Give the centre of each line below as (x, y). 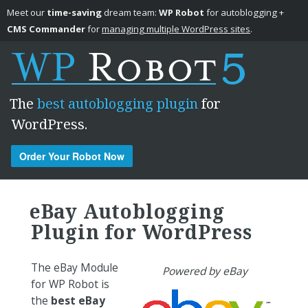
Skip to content (69, 193)
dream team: (130, 12)
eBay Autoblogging (127, 211)
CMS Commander (46, 29)
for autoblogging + (244, 12)
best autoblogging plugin (118, 103)
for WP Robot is (70, 284)
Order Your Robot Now (72, 156)
